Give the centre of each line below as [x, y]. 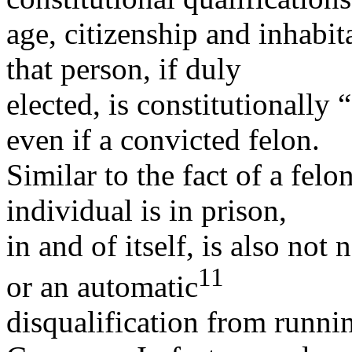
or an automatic [102, 286]
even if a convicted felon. [163, 139]
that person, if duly [124, 68]
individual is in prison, [147, 210]
